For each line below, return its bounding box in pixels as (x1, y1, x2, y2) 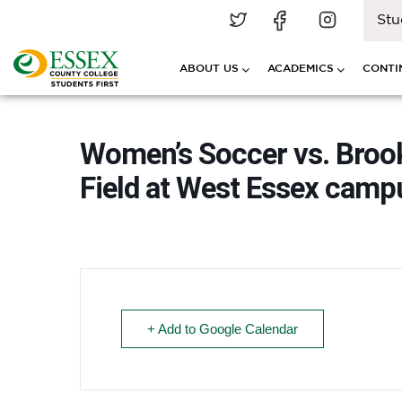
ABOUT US (179, 62, 239, 74)
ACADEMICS (267, 62, 334, 74)
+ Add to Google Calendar (147, 321, 298, 336)
